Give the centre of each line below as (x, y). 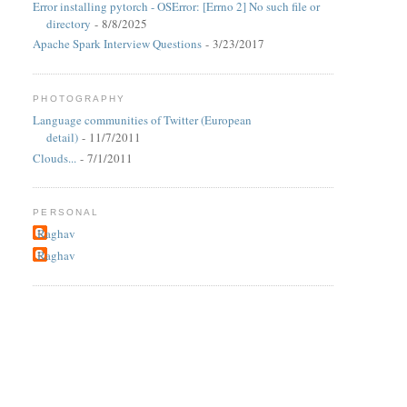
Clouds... (55, 158)
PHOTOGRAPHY (79, 98)
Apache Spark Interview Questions (118, 44)
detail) (63, 138)
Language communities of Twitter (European (143, 120)
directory (69, 24)
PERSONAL (66, 212)
